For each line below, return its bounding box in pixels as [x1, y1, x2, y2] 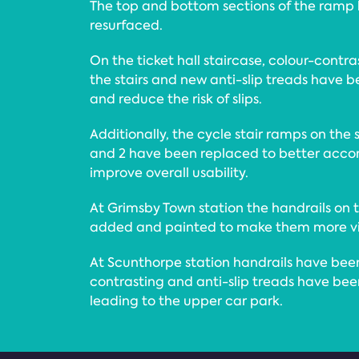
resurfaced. [90, 16, 163, 34]
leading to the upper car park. [90, 292, 283, 309]
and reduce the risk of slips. [90, 90, 262, 107]
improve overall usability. [90, 163, 248, 181]
